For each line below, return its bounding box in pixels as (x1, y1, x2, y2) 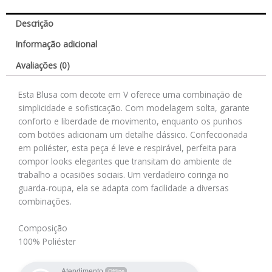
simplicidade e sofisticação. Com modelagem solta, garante (18, 102, 250, 114)
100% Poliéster (18, 236, 76, 248)
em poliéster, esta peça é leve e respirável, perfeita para (18, 142, 236, 154)
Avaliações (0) (16, 59, 70, 72)
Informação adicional (16, 38, 98, 50)
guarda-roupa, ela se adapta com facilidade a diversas (18, 182, 229, 194)
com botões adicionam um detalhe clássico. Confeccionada (18, 129, 248, 141)
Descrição (16, 17, 54, 29)
